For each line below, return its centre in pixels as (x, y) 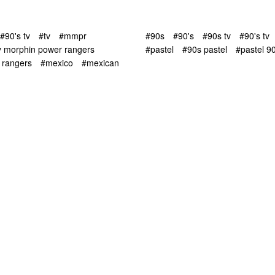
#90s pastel (205, 49)
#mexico (57, 63)
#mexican (100, 63)
